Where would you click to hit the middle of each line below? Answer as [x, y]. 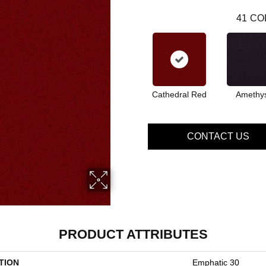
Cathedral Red [179, 94]
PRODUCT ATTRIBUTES [133, 234]
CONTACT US [218, 136]
